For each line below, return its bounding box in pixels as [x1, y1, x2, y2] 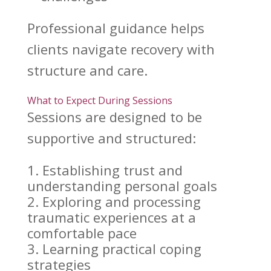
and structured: [94, 129, 196, 148]
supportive [27, 129, 94, 148]
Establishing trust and [42, 161, 183, 180]
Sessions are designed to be [27, 108, 202, 126]
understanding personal [27, 177, 180, 195]
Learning [42, 240, 102, 258]
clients [27, 40, 72, 59]
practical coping [102, 240, 201, 258]
